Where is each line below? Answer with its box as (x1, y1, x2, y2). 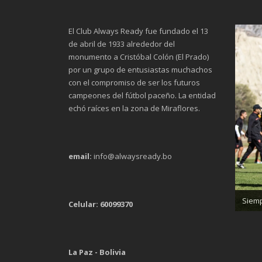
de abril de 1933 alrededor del (68, 39, 175, 49)
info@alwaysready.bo (92, 151, 172, 161)
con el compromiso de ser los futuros (68, 77, 200, 88)
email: (68, 151, 92, 161)
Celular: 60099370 (68, 199, 133, 209)
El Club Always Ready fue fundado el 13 (68, 26, 208, 36)
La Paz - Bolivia (68, 247, 126, 257)
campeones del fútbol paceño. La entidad (68, 90, 216, 101)
